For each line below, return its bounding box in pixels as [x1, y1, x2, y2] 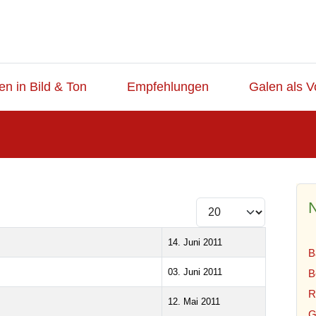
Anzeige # [195, 199, 241, 212]
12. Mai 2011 [168, 296, 220, 307]
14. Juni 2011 [168, 236, 222, 248]
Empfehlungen [126, 79, 209, 94]
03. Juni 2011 [168, 266, 222, 277]
